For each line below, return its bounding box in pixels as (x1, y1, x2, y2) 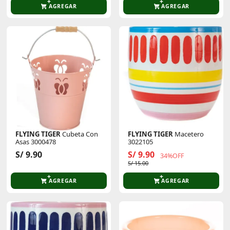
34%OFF (160, 151, 184, 161)
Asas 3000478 (15, 137, 56, 147)
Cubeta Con (61, 129, 99, 139)
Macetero (173, 129, 204, 139)
